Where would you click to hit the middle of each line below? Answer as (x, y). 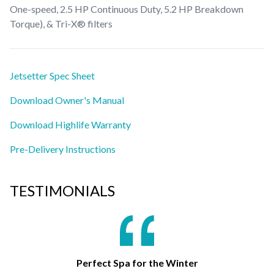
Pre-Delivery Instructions (63, 149)
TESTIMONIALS (62, 190)
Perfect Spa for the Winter (137, 262)
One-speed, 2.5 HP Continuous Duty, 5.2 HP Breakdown (127, 9)
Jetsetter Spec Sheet (52, 75)
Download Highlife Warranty (70, 124)
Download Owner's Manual (67, 100)
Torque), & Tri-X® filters (61, 23)
